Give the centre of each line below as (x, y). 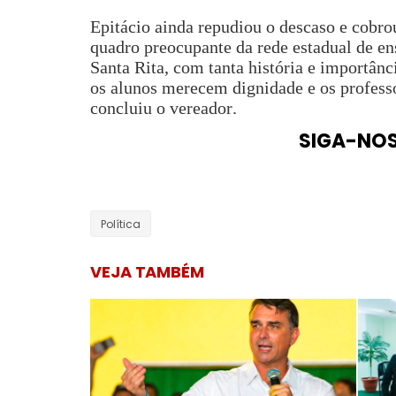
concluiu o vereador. (164, 107)
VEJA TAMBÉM (148, 271)
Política (121, 224)
